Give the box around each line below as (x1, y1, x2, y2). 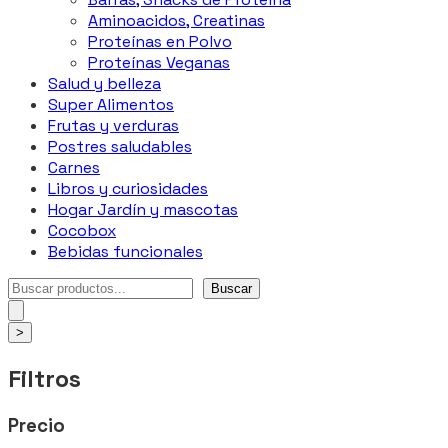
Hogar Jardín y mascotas (48, 199, 238, 220)
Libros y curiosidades (48, 178, 208, 199)
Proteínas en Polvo (88, 31, 232, 52)
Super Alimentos (48, 94, 174, 115)
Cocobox (48, 220, 116, 241)
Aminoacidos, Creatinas (88, 10, 265, 31)
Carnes (48, 157, 100, 178)
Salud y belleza (48, 73, 161, 94)
